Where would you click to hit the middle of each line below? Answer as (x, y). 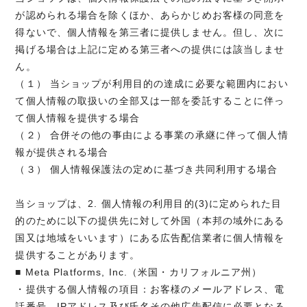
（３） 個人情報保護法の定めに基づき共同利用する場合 (147, 170)
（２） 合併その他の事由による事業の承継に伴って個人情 (152, 135)
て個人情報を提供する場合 (77, 118)
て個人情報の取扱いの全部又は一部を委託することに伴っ (150, 101)
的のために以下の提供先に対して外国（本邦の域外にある (150, 221)
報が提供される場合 (62, 152)
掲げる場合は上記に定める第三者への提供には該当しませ (150, 50)
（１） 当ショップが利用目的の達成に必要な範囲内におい (152, 84)
